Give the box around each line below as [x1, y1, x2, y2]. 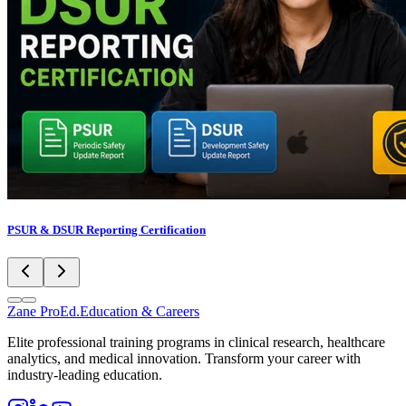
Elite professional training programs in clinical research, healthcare [7, 334, 385, 351]
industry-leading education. [7, 367, 162, 383]
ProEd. [40, 304, 80, 320]
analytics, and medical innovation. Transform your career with [7, 351, 361, 367]
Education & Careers [80, 304, 199, 320]
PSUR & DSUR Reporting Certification [7, 222, 206, 237]
